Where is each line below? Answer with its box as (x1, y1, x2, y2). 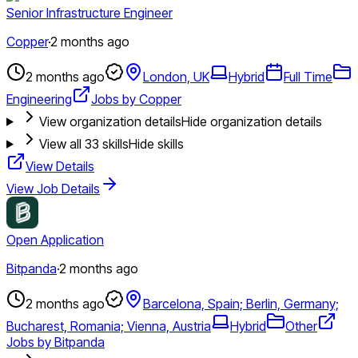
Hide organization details (181, 113, 322, 129)
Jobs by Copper (91, 90, 181, 107)
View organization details (38, 113, 181, 129)
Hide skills (128, 135, 184, 152)
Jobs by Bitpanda (6, 333, 105, 350)
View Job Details (6, 180, 100, 197)
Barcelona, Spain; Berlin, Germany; (143, 295, 339, 312)
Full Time (284, 68, 332, 85)
